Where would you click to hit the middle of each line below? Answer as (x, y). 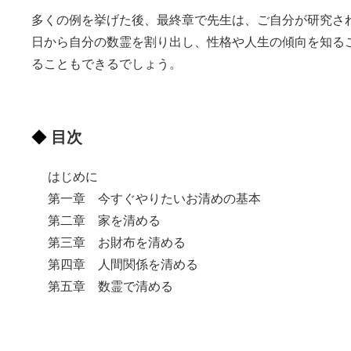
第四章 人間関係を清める (123, 264)
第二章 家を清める (105, 220)
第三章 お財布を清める (117, 242)
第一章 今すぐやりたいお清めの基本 (155, 198)
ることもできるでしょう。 (107, 63)
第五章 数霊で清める (111, 286)
